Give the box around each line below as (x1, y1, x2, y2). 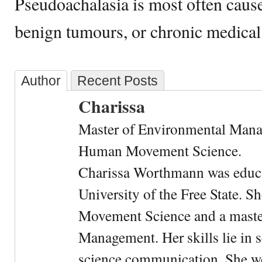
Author (21, 73, 61, 88)
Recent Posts (77, 73, 158, 88)
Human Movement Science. (78, 140, 242, 160)
